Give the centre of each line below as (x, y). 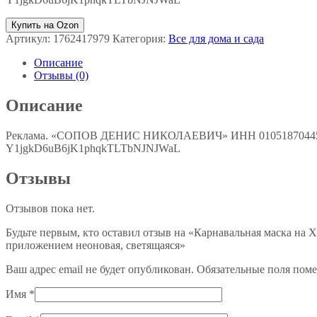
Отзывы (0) (61, 75)
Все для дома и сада (216, 39)
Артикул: (29, 39)
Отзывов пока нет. (50, 208)
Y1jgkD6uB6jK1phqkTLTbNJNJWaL (93, 148)
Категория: (140, 39)
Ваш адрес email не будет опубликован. (100, 269)
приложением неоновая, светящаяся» (96, 245)
